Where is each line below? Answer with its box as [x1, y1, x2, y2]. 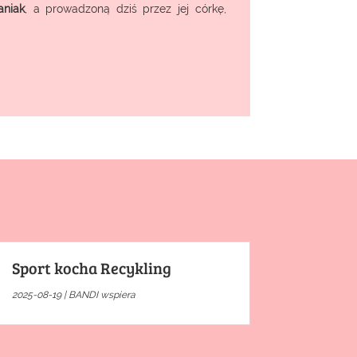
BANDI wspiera [68, 289, 135, 301]
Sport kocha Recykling [11, 257, 171, 280]
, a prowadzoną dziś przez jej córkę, [25, 2, 226, 15]
